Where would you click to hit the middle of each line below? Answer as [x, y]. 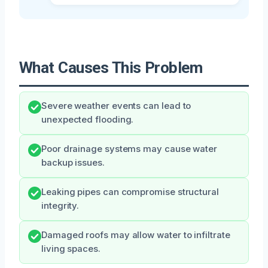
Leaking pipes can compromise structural [130, 192]
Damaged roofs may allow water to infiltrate [136, 235]
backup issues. [73, 162]
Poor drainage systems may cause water [130, 149]
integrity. [60, 205]
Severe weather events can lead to [116, 106]
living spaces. [71, 249]
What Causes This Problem [111, 67]
